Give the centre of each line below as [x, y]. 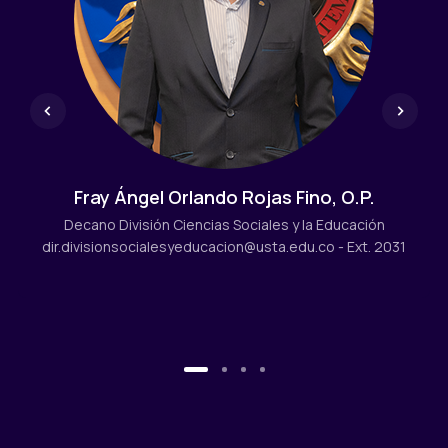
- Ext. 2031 [370, 246]
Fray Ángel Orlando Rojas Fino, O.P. [224, 196]
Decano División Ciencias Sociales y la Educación [224, 224]
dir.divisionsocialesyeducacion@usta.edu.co [188, 246]
